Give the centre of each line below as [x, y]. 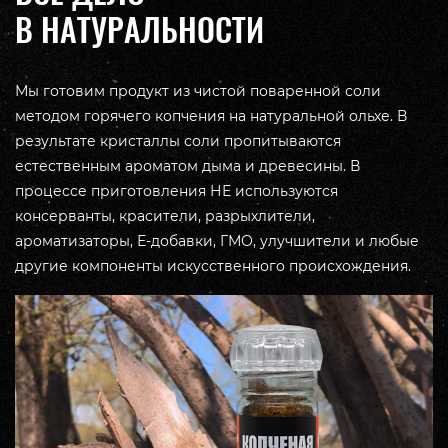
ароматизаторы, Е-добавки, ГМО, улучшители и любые [217, 241]
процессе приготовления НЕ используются [176, 191]
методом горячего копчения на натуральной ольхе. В [211, 116]
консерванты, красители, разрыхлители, [165, 216]
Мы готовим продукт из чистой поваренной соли [198, 91]
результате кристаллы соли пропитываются [178, 141]
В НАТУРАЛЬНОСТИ [139, 30]
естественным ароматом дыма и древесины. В [187, 166]
